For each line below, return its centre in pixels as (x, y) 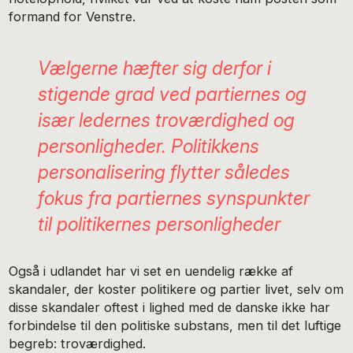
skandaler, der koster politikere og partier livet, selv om (176, 289)
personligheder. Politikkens (148, 146)
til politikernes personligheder (159, 224)
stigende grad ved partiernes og (172, 94)
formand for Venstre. (72, 17)
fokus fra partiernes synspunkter (173, 198)
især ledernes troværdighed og (166, 120)
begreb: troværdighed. (78, 343)
